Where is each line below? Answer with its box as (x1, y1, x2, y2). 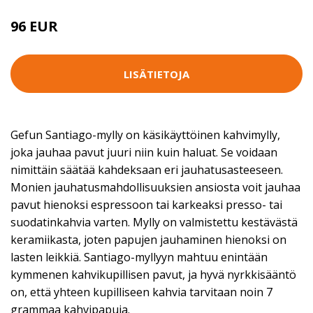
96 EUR (10, 17, 58, 36)
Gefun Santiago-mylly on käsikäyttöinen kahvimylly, (10, 127, 280, 143)
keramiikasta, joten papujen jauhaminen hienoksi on (10, 232, 286, 247)
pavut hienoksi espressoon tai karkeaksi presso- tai (10, 197, 282, 212)
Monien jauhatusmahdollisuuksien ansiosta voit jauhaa (10, 180, 300, 195)
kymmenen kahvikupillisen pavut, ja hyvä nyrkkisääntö (10, 267, 296, 282)
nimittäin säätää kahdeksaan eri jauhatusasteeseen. (10, 162, 283, 177)
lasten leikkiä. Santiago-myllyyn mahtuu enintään (10, 249, 268, 265)
